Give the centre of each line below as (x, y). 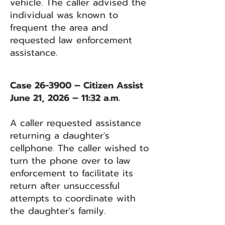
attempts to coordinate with (73, 198)
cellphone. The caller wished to (79, 148)
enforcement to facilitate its (72, 173)
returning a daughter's (60, 136)
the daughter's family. (58, 211)
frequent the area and (59, 28)
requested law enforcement (71, 40)
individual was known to (64, 15)
